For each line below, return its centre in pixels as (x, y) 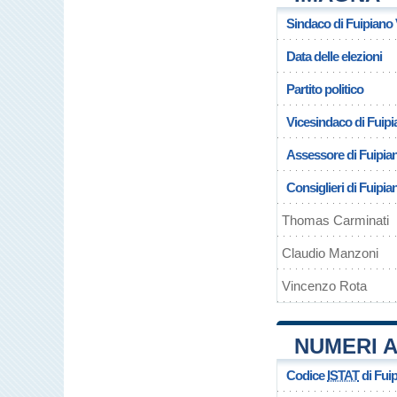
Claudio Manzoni (330, 253)
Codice (307, 375)
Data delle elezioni (334, 56)
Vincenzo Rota (324, 286)
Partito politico (325, 89)
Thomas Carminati (335, 220)
